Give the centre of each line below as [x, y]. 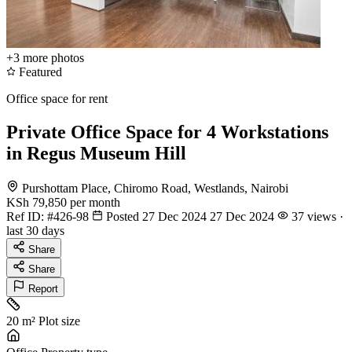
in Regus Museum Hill [96, 153]
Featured [39, 71]
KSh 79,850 [37, 202]
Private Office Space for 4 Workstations [167, 132]
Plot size [59, 321]
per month [95, 202]
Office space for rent [57, 98]
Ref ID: [27, 216]
